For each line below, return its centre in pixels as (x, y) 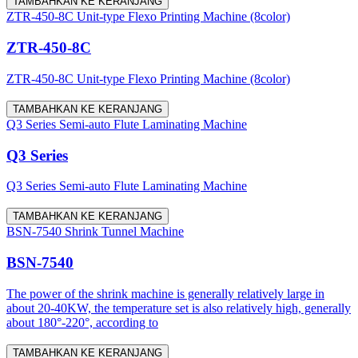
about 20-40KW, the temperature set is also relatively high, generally (179, 308)
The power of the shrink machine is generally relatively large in (165, 293)
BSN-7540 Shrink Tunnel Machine (95, 232)
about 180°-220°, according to (82, 322)
